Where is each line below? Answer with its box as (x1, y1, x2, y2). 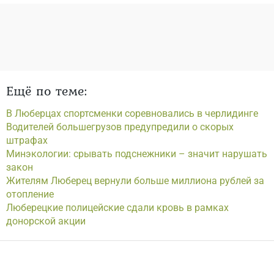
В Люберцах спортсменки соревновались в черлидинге (6, 108, 258, 119)
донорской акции (6, 215, 86, 227)
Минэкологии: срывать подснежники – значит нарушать (6, 148, 267, 160)
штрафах (6, 135, 48, 146)
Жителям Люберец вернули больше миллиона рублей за (6, 175, 264, 187)
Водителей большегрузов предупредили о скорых (6, 121, 234, 133)
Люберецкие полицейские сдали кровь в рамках (6, 202, 229, 213)
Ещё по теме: (6, 81, 87, 100)
